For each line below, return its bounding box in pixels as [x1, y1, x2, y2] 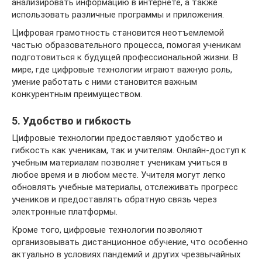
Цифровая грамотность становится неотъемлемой [12, 27, 224, 38]
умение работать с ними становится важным [12, 76, 197, 87]
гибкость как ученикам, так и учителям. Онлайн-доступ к [12, 144, 246, 156]
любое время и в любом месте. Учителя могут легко [12, 169, 226, 180]
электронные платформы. [12, 206, 118, 217]
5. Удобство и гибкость [12, 114, 131, 127]
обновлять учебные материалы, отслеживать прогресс [12, 181, 238, 192]
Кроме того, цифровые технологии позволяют [12, 224, 203, 235]
